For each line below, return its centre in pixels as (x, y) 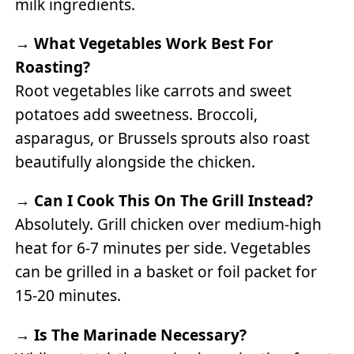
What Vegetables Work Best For (154, 43)
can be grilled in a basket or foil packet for (166, 272)
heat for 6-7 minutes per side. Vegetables (163, 248)
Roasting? (53, 67)
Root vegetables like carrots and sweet (154, 91)
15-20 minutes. (68, 296)
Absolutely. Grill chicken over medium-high (169, 224)
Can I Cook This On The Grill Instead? (174, 201)
